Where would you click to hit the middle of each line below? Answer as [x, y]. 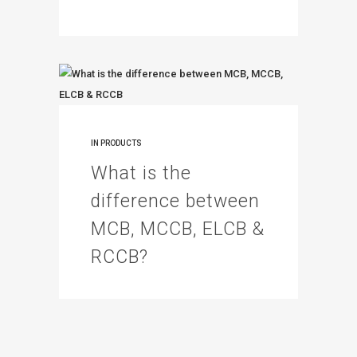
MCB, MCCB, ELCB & [178, 229]
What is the [141, 173]
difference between [175, 201]
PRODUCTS [121, 143]
